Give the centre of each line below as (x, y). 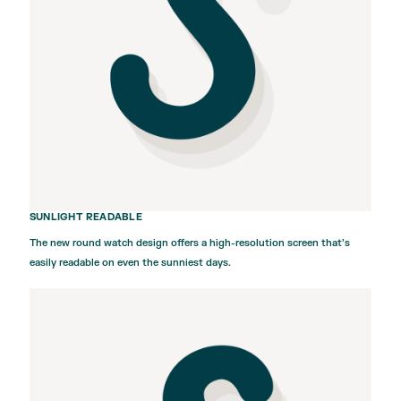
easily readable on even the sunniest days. (130, 263)
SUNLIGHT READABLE (86, 218)
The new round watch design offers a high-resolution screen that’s (190, 243)
